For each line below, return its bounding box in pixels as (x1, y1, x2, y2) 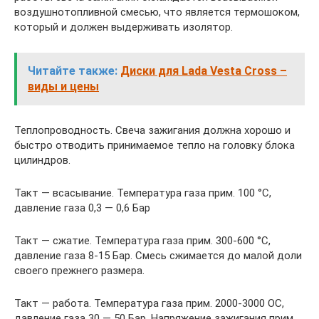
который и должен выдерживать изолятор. (14, 21, 233, 34)
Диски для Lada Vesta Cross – (120, 64, 287, 78)
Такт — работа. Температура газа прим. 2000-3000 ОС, (14, 297, 284, 310)
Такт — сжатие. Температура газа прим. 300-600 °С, (14, 234, 271, 248)
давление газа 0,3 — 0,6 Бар (14, 202, 150, 215)
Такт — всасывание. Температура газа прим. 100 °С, (14, 187, 271, 200)
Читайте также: (28, 64, 117, 78)
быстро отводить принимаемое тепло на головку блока (14, 139, 295, 152)
